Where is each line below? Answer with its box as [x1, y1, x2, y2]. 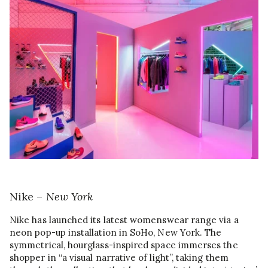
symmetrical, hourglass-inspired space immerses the [10, 239, 238, 251]
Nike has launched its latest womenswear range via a [10, 214, 239, 226]
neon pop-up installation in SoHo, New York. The [10, 227, 222, 239]
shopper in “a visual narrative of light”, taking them [10, 252, 229, 264]
